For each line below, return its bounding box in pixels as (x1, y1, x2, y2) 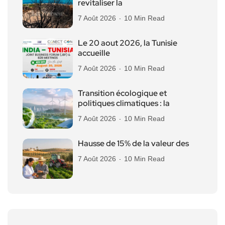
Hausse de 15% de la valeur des (78, 138, 189, 149)
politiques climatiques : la (78, 97, 170, 108)
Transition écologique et (78, 87, 167, 98)
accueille (78, 47, 110, 58)
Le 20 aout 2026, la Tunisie (78, 37, 177, 48)
